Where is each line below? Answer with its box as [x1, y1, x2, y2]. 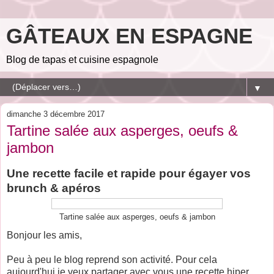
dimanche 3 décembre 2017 [7, 109, 105, 119]
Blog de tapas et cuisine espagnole [6, 54, 158, 65]
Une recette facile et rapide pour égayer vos [7, 166, 251, 180]
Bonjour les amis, [7, 229, 82, 240]
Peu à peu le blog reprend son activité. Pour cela [7, 254, 217, 265]
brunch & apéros [7, 181, 101, 194]
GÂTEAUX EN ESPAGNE [6, 24, 253, 48]
